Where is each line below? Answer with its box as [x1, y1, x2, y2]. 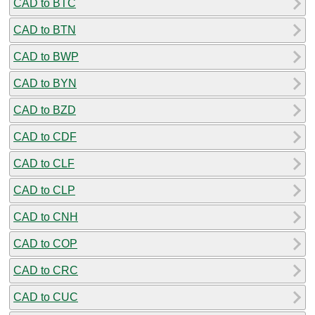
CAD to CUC [13, 290, 78, 303]
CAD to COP [13, 237, 77, 250]
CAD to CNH [13, 210, 78, 223]
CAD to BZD [13, 103, 76, 116]
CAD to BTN [13, 23, 76, 36]
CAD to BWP [13, 50, 79, 63]
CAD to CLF [13, 157, 75, 169]
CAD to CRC [13, 264, 78, 276]
